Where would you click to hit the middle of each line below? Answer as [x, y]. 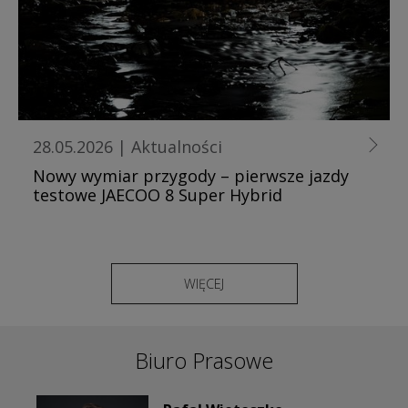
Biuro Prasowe [204, 361]
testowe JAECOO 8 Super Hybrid [158, 194]
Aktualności [177, 146]
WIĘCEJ [204, 283]
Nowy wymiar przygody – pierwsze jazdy [191, 175]
